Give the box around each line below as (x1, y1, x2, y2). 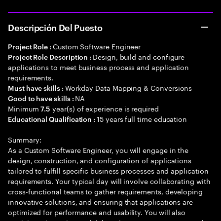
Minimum (8, 103, 41, 113)
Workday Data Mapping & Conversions (65, 82, 192, 93)
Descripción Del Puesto (8, 21, 103, 33)
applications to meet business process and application (8, 61, 189, 72)
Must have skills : (8, 83, 65, 92)
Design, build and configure (93, 51, 185, 62)
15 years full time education (97, 113, 187, 124)
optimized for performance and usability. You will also (8, 206, 186, 217)
